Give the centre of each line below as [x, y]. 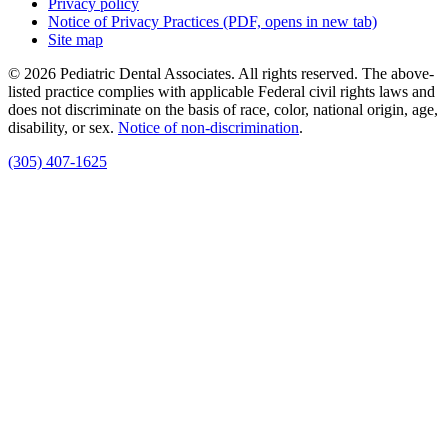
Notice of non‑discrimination [208, 127]
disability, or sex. [63, 127]
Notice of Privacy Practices [133, 21]
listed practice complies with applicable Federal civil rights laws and [221, 91]
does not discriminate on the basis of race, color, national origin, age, [223, 109]
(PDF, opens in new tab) [298, 21]
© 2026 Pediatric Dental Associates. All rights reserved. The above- [221, 73]
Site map [75, 39]
